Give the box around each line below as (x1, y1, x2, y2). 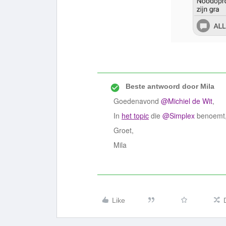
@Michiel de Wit (161, 96, 212, 106)
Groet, (114, 125, 134, 135)
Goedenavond (114, 96, 161, 106)
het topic (122, 110, 149, 121)
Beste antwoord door (126, 82, 198, 90)
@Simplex (162, 110, 195, 121)
